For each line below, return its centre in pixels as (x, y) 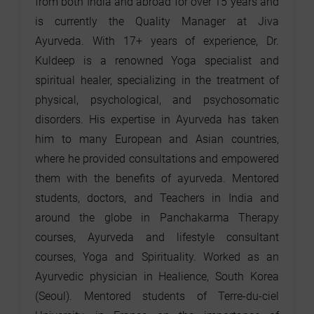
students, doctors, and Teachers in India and (157, 198)
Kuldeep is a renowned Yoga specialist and (157, 61)
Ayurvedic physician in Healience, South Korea (157, 277)
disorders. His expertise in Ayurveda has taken (157, 120)
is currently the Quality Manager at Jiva (157, 22)
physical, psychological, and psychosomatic (157, 100)
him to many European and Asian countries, (157, 139)
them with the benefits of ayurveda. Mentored (157, 179)
